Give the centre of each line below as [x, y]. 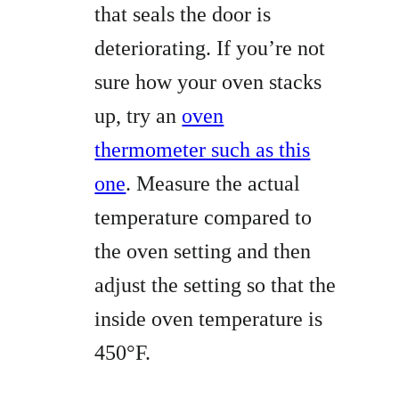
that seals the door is [183, 15]
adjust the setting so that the [216, 285]
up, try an [138, 116]
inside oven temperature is [209, 319]
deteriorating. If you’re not [210, 49]
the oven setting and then [203, 252]
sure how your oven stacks [208, 82]
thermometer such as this [203, 150]
